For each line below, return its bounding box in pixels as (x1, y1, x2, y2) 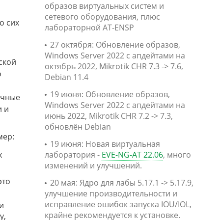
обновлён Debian (45, 121, 111, 132)
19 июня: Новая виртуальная (50, 138, 160, 149)
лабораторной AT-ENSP (45, 22, 134, 33)
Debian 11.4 (45, 72, 88, 82)
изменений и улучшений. (45, 160, 142, 171)
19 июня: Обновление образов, (50, 89, 170, 100)
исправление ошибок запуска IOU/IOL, (45, 199, 192, 210)
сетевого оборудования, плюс (45, 11, 160, 22)
